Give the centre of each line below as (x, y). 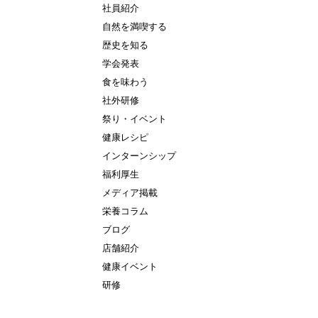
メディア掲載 (130, 193)
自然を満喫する (135, 27)
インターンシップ (139, 156)
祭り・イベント (135, 119)
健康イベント (130, 267)
